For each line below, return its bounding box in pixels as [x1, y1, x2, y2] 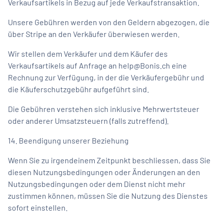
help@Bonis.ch [118, 60, 170, 70]
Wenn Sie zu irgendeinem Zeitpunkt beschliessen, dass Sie [8, 155, 211, 165]
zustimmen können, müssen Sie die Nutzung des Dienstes [8, 190, 208, 200]
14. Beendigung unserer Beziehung [8, 135, 129, 145]
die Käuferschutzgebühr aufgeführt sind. [8, 84, 149, 94]
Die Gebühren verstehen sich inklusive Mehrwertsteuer [8, 104, 199, 113]
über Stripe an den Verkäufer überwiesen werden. [8, 29, 180, 38]
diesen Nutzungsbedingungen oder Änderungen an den [8, 167, 200, 177]
